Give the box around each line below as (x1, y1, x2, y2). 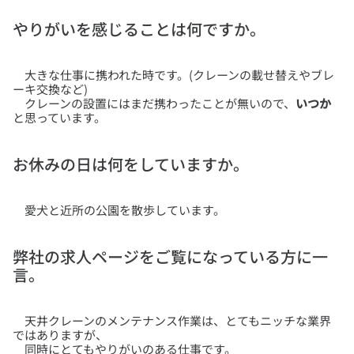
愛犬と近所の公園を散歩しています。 (13, 201, 225, 218)
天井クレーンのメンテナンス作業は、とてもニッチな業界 (13, 311, 331, 329)
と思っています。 (13, 108, 106, 126)
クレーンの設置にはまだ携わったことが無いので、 (13, 94, 296, 111)
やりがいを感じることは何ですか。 (13, 17, 265, 40)
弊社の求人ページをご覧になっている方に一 (13, 244, 328, 268)
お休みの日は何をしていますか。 (13, 152, 249, 175)
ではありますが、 (13, 326, 107, 343)
